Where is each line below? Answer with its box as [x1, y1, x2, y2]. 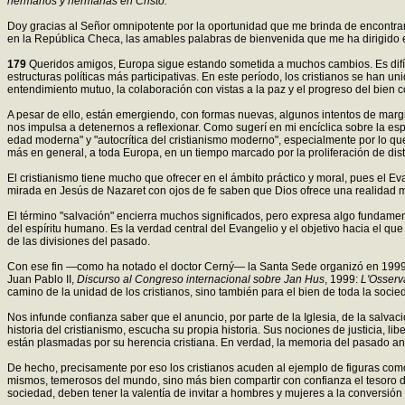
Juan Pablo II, [7, 272, 77, 286]
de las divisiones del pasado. [7, 234, 150, 248]
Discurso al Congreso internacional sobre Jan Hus [77, 272, 325, 286]
